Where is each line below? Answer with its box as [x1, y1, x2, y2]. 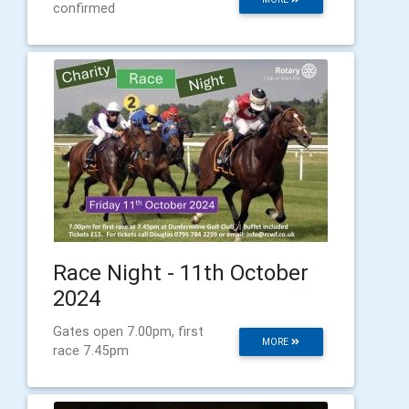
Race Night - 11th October [53, 258, 309, 286]
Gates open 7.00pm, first [53, 322, 204, 340]
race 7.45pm [53, 341, 129, 359]
